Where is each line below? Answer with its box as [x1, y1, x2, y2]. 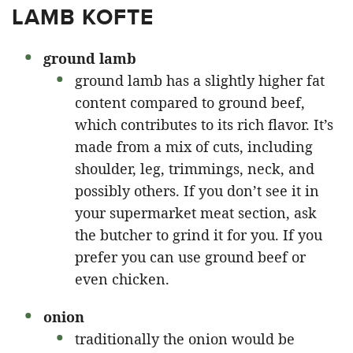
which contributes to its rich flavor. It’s [75, 114, 333, 134]
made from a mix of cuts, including [75, 136, 313, 156]
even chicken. [75, 269, 169, 288]
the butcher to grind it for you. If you [75, 225, 322, 244]
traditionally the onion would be [75, 329, 295, 348]
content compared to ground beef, [75, 92, 305, 112]
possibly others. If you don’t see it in [75, 180, 319, 200]
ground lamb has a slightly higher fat [75, 70, 325, 90]
